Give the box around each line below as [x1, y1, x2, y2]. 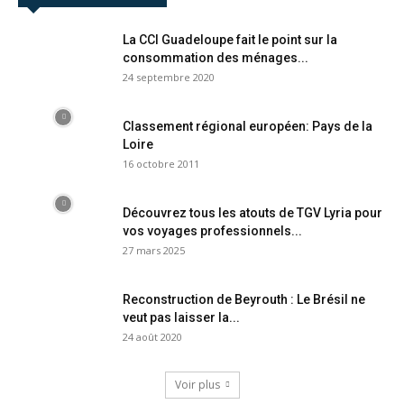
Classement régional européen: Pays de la [123, 119, 372, 133]
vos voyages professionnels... [123, 224, 302, 238]
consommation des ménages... [123, 50, 308, 65]
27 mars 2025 [123, 243, 185, 257]
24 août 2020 [123, 330, 182, 344]
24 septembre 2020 [123, 70, 215, 84]
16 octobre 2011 [123, 157, 199, 170]
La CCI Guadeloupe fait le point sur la [123, 32, 337, 47]
